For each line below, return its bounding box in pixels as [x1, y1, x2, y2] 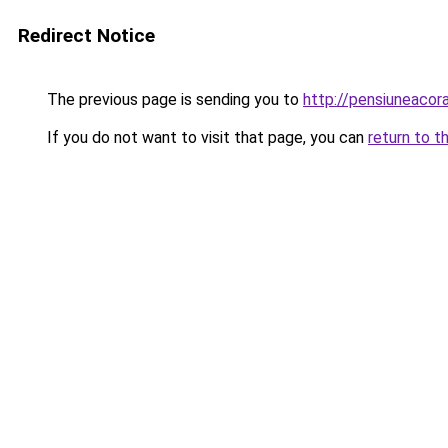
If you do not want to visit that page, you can [43, 128, 368, 147]
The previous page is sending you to [43, 90, 303, 109]
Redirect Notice [18, 24, 155, 47]
